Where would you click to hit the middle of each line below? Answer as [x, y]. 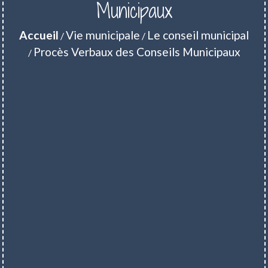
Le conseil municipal [198, 35]
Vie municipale [103, 35]
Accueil [39, 35]
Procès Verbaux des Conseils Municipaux [137, 52]
